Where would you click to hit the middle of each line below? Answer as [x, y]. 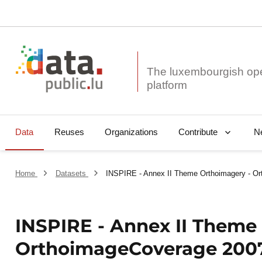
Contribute [198, 132]
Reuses [69, 132]
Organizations [131, 132]
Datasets [72, 174]
